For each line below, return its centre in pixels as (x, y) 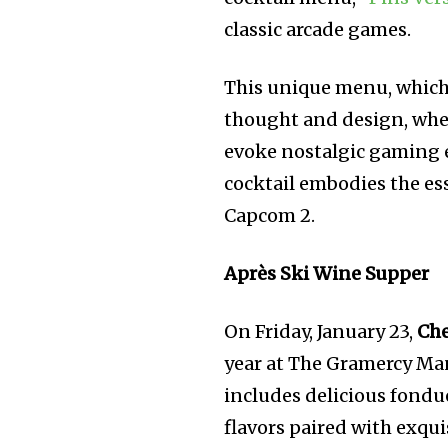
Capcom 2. (270, 216)
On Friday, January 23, (321, 332)
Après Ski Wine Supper (327, 274)
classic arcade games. (318, 30)
